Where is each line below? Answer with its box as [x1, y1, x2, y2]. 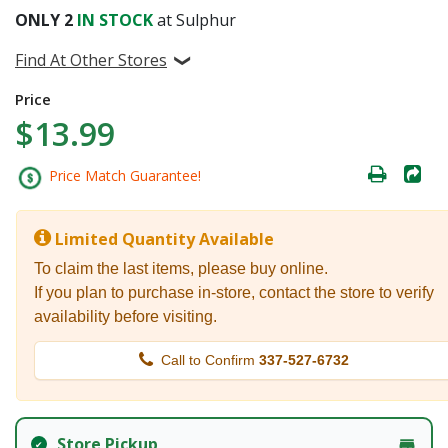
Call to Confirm [160, 351, 259, 368]
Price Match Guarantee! [45, 166, 201, 186]
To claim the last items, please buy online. [34, 259, 328, 277]
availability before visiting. [34, 307, 217, 325]
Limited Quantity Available [55, 227, 274, 250]
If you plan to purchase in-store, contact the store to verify [34, 283, 434, 301]
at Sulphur [157, 8, 236, 31]
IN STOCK [77, 8, 153, 31]
